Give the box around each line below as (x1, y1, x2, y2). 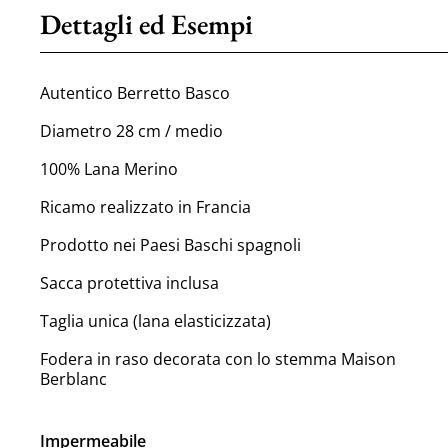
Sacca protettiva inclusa (40, 271, 220, 294)
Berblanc (40, 367, 108, 390)
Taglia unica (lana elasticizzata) (40, 309, 272, 332)
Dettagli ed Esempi (40, 5, 254, 42)
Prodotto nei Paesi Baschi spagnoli (40, 233, 302, 256)
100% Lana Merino (40, 157, 179, 180)
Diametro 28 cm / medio (40, 119, 224, 142)
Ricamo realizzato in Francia (40, 195, 252, 218)
